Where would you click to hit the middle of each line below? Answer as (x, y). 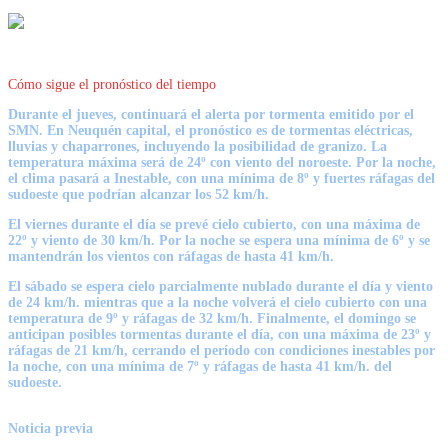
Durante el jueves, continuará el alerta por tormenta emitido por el (211, 115)
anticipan (38, 335)
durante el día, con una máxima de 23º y (306, 335)
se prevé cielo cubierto (226, 225)
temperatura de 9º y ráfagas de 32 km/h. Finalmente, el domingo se (212, 319)
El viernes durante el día (84, 225)
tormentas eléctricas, (351, 131)
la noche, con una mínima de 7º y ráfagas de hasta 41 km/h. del (200, 367)
